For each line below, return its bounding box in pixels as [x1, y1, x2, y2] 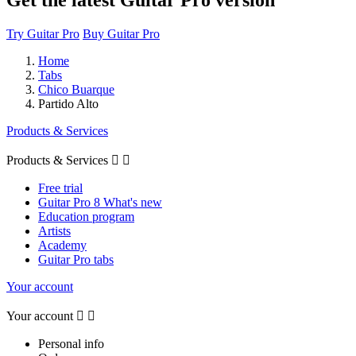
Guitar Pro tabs [38, 252, 114, 266]
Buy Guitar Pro [83, 26, 160, 41]
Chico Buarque [38, 82, 114, 96]
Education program [38, 209, 134, 223]
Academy [38, 238, 87, 252]
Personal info [38, 336, 104, 350]
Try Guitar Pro [6, 26, 79, 41]
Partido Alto [38, 96, 99, 110]
